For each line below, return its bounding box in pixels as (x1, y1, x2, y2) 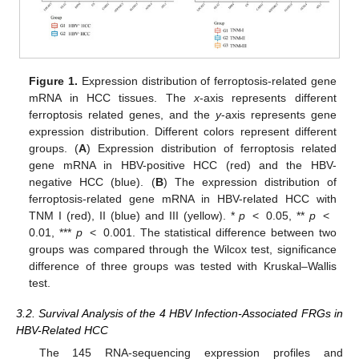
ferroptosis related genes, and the (29, 107, 216, 121)
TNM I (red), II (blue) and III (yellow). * (29, 208, 240, 222)
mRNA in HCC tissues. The (29, 91, 195, 104)
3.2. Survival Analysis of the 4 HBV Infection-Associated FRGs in (16, 306, 343, 320)
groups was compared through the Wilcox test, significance (29, 242, 337, 256)
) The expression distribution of (163, 175, 337, 188)
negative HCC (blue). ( (29, 175, 155, 188)
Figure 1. (29, 74, 79, 87)
